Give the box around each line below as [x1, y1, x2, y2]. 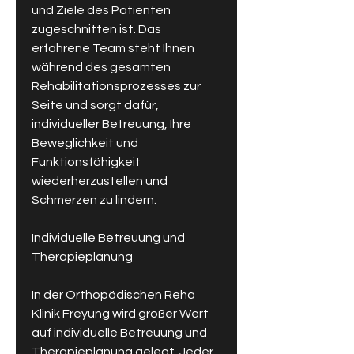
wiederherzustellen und [32, 175, 168, 188]
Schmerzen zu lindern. [32, 194, 156, 207]
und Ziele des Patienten [32, 4, 171, 17]
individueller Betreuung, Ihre [32, 118, 191, 131]
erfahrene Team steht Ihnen [32, 42, 194, 55]
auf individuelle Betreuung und [32, 326, 207, 340]
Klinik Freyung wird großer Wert [32, 307, 209, 321]
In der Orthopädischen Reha [32, 288, 195, 302]
